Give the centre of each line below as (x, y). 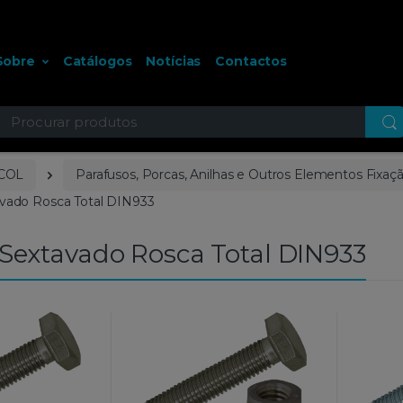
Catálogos (97, 62)
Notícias (174, 62)
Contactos (251, 62)
